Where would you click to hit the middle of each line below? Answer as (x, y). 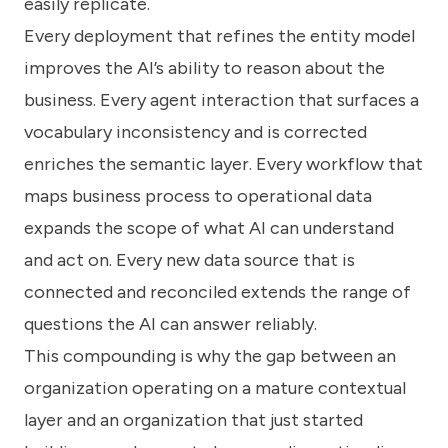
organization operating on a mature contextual (215, 388)
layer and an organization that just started (193, 420)
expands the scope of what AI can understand (209, 228)
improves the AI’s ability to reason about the (204, 68)
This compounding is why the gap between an (210, 356)
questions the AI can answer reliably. (170, 324)
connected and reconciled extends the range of (217, 292)
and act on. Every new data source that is (189, 260)
